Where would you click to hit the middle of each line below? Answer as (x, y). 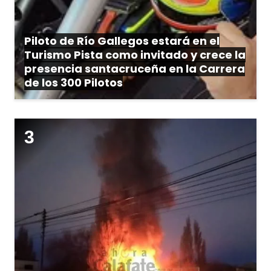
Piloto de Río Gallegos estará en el (122, 41)
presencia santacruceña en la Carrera (135, 68)
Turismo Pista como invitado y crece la (135, 54)
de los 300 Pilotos (73, 82)
